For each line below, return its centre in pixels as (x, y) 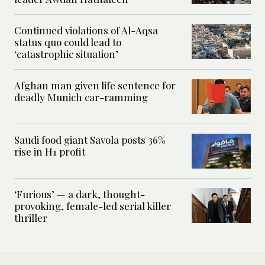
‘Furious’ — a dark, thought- (80, 194)
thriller (31, 218)
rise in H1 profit (51, 152)
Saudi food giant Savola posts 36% (90, 140)
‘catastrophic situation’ (66, 54)
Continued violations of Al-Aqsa (86, 30)
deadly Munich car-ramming (81, 97)
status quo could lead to (68, 42)
